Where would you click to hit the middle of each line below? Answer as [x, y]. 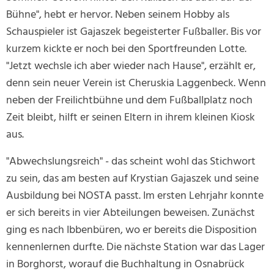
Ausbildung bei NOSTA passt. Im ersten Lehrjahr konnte [135, 196]
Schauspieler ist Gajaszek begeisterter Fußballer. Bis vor [134, 32]
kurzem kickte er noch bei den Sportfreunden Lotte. [126, 50]
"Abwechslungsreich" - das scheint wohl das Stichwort [131, 162]
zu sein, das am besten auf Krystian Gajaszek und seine [132, 179]
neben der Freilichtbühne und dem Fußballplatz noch [129, 101]
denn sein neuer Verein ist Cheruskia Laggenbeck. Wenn [136, 84]
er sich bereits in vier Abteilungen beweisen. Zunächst [131, 213]
